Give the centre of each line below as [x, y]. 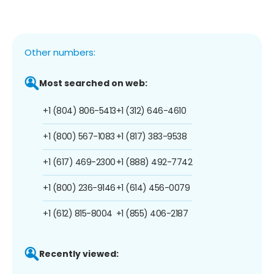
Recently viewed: [79, 254]
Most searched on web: [93, 83]
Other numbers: [60, 52]
